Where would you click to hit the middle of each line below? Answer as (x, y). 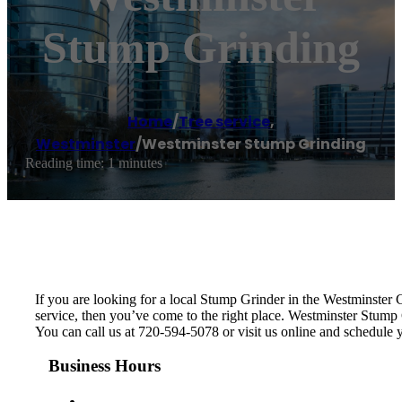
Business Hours (105, 366)
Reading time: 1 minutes (94, 163)
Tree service (224, 122)
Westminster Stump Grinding (254, 144)
